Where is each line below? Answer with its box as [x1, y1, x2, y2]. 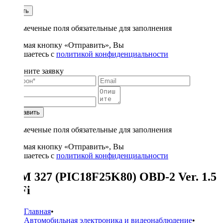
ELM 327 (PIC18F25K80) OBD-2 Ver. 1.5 [4, 170, 217, 183]
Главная [24, 207, 51, 216]
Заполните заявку [4, 67, 64, 75]
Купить [8, 7, 29, 14]
